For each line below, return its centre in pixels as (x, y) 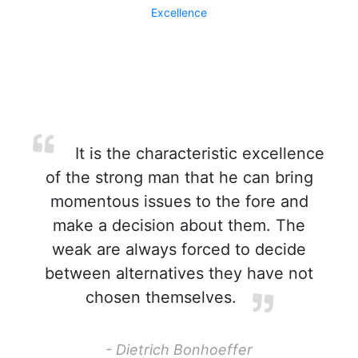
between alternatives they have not (179, 273)
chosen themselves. (161, 297)
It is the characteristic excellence (197, 153)
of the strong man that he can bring (179, 177)
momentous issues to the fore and (179, 201)
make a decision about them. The (179, 225)
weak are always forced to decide (179, 249)
